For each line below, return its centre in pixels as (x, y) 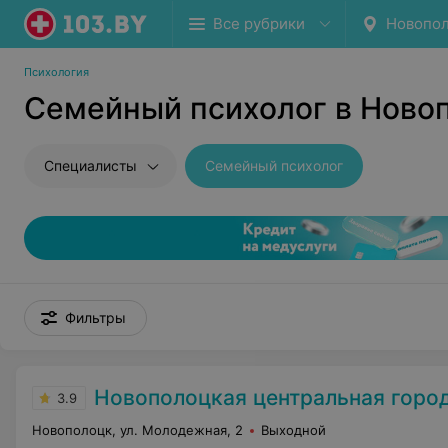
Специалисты (90, 165)
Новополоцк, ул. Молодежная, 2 (137, 430)
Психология (56, 72)
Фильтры (95, 317)
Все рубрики (259, 23)
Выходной (293, 430)
